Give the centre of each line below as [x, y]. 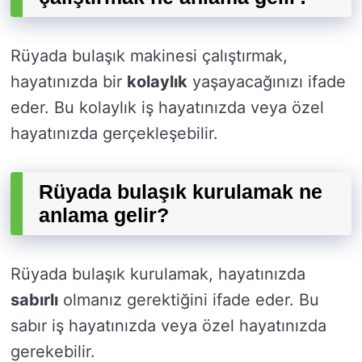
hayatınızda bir [69, 82]
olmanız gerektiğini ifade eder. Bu [189, 300]
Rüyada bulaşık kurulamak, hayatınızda [158, 274]
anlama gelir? [104, 215]
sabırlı [34, 300]
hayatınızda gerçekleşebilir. [114, 134]
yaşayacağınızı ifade [267, 82]
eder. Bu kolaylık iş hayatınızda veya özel [167, 108]
